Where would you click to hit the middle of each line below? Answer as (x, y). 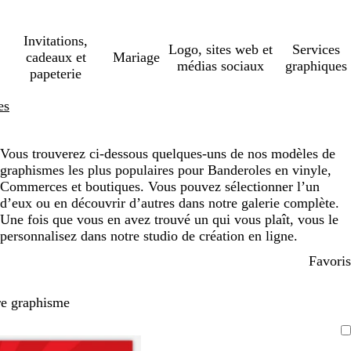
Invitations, (56, 41)
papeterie (56, 74)
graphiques (316, 65)
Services (316, 49)
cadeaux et (56, 57)
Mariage (137, 57)
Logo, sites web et (220, 49)
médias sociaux (220, 65)
